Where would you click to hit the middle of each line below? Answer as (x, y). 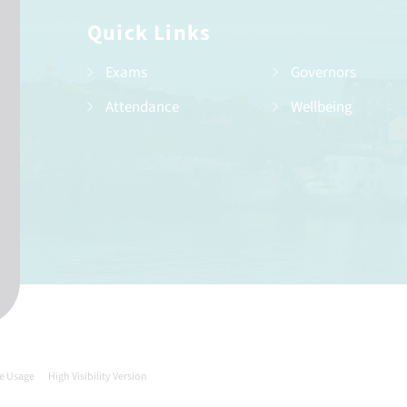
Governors (324, 73)
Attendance (142, 108)
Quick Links (149, 34)
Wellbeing (322, 108)
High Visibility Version (98, 377)
